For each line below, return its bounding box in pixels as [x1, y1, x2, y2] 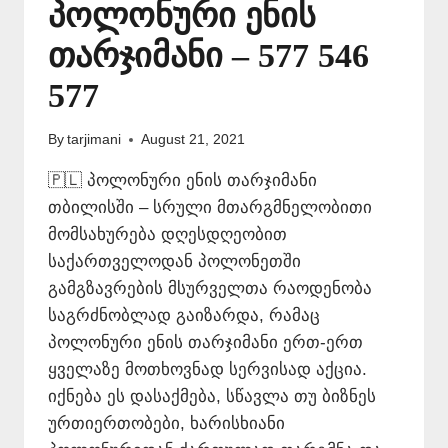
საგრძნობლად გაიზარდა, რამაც [48, 306, 320, 326]
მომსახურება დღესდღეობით [48, 225, 287, 245]
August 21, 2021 [141, 132, 246, 148]
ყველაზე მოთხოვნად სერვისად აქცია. [48, 360, 367, 380]
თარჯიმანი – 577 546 [48, 36, 369, 74]
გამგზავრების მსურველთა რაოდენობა [48, 279, 372, 299]
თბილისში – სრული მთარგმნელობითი [48, 198, 372, 218]
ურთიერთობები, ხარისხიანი [48, 414, 285, 434]
